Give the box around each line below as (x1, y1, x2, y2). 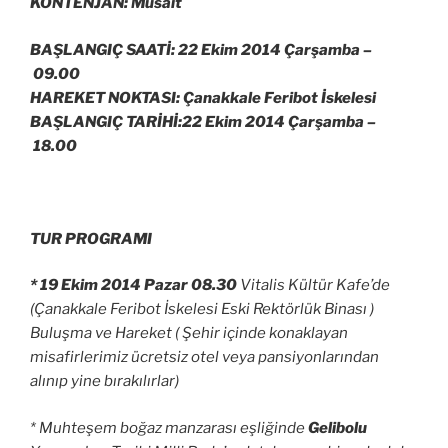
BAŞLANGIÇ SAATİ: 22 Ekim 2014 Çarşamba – (30, 40, 372, 59)
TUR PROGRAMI (30, 229, 152, 248)
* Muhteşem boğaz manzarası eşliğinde (30, 418, 308, 437)
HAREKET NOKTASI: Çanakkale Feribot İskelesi (30, 88, 376, 107)
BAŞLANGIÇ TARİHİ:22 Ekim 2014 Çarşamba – (30, 112, 376, 131)
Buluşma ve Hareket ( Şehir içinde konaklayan (30, 324, 348, 343)
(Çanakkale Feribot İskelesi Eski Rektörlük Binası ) (30, 300, 374, 319)
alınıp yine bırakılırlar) (30, 372, 179, 391)
